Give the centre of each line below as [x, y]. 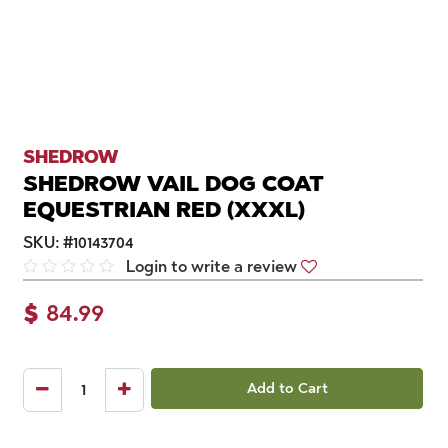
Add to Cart [287, 387]
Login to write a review [211, 266]
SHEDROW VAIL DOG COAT [173, 183]
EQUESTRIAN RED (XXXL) [164, 209]
